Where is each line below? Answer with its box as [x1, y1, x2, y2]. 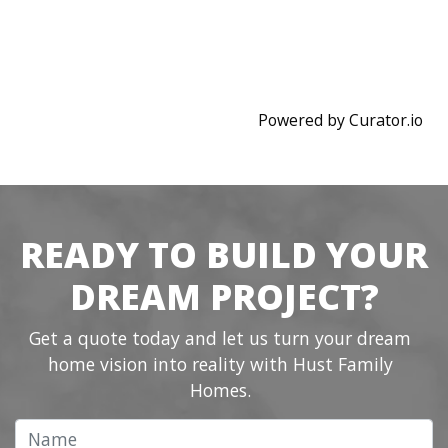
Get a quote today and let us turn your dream [29, 326, 411, 350]
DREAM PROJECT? [69, 272, 379, 320]
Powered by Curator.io [258, 109, 423, 131]
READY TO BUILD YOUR [20, 230, 428, 278]
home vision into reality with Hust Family [47, 352, 393, 376]
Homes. [189, 378, 251, 402]
